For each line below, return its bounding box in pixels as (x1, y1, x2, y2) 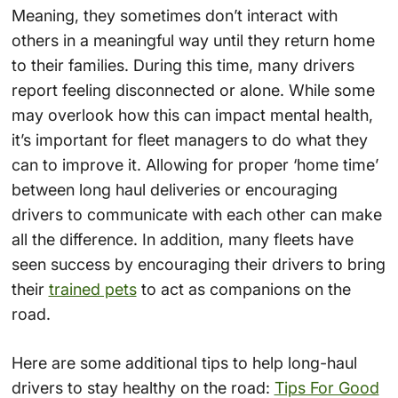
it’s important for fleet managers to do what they (11, 130, 368, 149)
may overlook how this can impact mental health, (11, 105, 373, 124)
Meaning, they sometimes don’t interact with (11, 5, 338, 25)
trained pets (48, 279, 137, 298)
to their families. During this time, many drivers (11, 55, 354, 75)
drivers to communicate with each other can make (11, 204, 382, 224)
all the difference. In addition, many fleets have (11, 229, 354, 249)
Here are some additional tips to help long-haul (11, 353, 357, 372)
